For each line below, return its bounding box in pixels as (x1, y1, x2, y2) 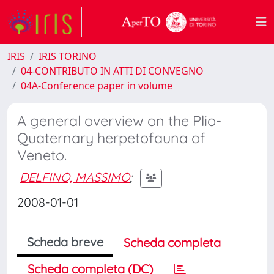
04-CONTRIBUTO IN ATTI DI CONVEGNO (21, 64, 204, 78)
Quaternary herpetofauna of (17, 129, 206, 147)
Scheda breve (27, 234, 103, 250)
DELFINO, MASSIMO (20, 169, 130, 185)
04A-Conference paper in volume (21, 79, 172, 92)
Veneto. (17, 146, 67, 164)
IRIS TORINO (39, 50, 97, 63)
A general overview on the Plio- (17, 112, 221, 130)
